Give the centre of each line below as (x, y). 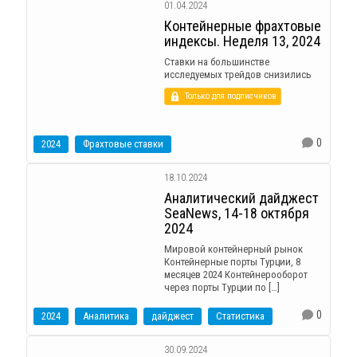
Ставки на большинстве (216, 62)
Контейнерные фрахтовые (242, 26)
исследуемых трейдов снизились (237, 75)
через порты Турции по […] (222, 288)
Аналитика (106, 316)
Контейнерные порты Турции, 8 (232, 262)
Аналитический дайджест (241, 198)
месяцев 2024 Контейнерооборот (235, 275)
